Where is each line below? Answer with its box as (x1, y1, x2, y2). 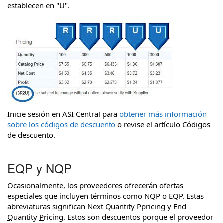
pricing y (141, 201, 173, 211)
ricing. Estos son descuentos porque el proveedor (44, 211, 213, 222)
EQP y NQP (7, 159, 72, 177)
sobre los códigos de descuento (7, 119, 115, 130)
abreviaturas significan (7, 201, 87, 211)
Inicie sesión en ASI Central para (7, 109, 119, 119)
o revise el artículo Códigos (115, 119, 210, 130)
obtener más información (119, 109, 207, 119)
